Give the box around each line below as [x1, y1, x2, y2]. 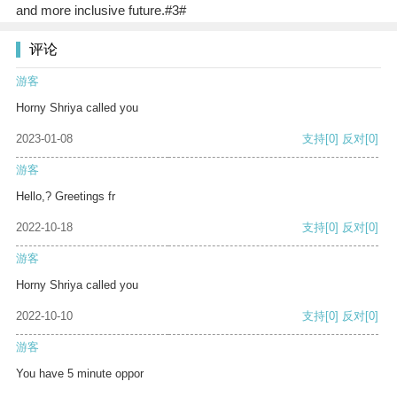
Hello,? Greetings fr [16, 190, 115, 204]
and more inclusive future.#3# [15, 3, 186, 19]
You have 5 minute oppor [16, 367, 144, 381]
